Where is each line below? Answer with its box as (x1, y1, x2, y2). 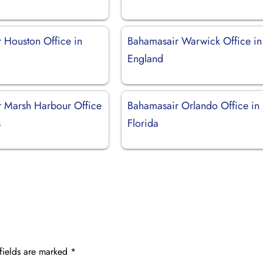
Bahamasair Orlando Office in (127, 97, 260, 113)
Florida (127, 115, 159, 131)
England (127, 50, 164, 66)
